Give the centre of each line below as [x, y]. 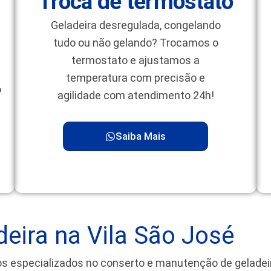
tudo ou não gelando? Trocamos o [135, 43]
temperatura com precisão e [135, 78]
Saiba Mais [141, 136]
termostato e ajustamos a [135, 60]
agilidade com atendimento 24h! [135, 96]
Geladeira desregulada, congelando [135, 25]
